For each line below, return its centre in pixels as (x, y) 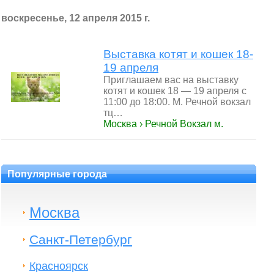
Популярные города (57, 174)
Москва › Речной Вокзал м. (163, 124)
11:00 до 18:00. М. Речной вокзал (177, 102)
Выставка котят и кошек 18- (178, 54)
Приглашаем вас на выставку (171, 80)
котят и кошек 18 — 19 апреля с (175, 91)
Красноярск (59, 266)
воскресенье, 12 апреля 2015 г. (76, 18)
